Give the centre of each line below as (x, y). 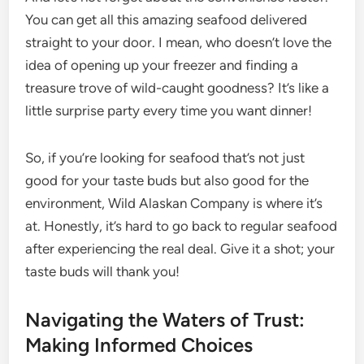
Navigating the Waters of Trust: (165, 320)
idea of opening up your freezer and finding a (162, 65)
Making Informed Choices (139, 345)
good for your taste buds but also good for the (167, 180)
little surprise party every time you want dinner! (169, 110)
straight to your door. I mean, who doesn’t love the (179, 42)
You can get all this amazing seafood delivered (167, 19)
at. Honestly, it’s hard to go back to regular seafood (182, 226)
